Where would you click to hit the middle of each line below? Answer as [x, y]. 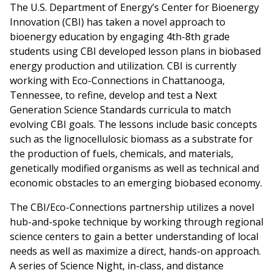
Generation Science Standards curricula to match [120, 109]
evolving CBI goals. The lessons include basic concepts [133, 124]
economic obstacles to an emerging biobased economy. [136, 183]
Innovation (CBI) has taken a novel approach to [118, 22]
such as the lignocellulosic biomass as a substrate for [131, 139]
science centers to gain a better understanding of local [134, 236]
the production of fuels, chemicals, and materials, [122, 153]
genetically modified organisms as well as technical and [134, 168]
